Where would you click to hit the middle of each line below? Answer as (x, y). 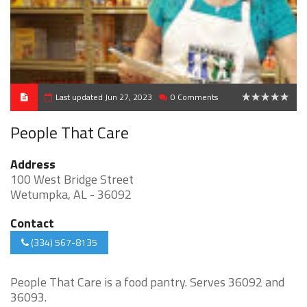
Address (33, 164)
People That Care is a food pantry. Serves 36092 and (147, 282)
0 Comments (194, 97)
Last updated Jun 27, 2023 (104, 97)
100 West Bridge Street (72, 179)
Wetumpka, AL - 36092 (71, 194)
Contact (32, 223)
